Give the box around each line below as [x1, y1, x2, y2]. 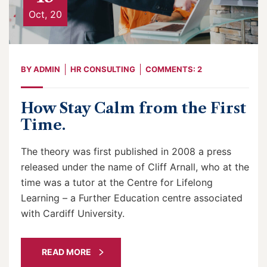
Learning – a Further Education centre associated [21, 192, 243, 204]
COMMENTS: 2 [145, 64, 202, 74]
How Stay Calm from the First [21, 100, 246, 117]
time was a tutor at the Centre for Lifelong [21, 176, 213, 189]
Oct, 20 [29, 8, 62, 21]
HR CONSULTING [70, 64, 135, 74]
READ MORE [42, 247, 91, 257]
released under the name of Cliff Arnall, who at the [21, 161, 249, 173]
